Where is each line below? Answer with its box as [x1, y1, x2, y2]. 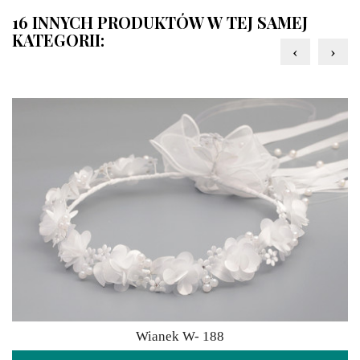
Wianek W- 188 [136, 329, 224, 345]
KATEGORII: [12, 28, 104, 51]
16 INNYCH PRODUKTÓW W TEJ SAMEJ [12, 10, 308, 33]
